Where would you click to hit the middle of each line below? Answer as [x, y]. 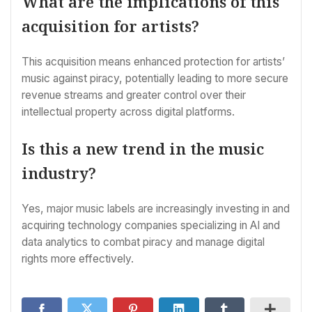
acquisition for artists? [110, 25]
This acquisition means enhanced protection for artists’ [153, 61]
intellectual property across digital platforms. [128, 111]
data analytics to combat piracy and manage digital [143, 242]
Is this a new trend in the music [143, 149]
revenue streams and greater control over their [134, 95]
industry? [59, 173]
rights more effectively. [78, 259]
